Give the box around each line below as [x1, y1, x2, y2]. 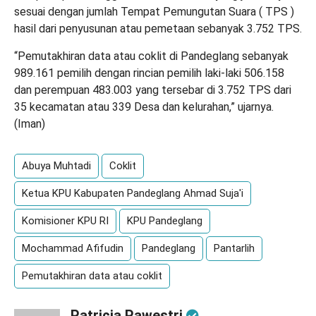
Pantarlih [214, 242, 255, 255]
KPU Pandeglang [127, 214, 202, 227]
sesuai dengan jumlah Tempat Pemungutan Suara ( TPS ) [14, 5, 294, 18]
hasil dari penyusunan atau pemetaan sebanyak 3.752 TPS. [14, 22, 302, 35]
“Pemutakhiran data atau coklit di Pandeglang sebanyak [14, 49, 288, 63]
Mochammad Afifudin [22, 242, 123, 255]
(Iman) [14, 117, 45, 130]
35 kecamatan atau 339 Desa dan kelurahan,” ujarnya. [14, 100, 274, 114]
